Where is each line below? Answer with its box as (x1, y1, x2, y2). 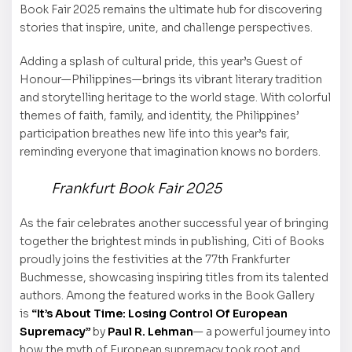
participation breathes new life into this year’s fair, (20, 126, 290, 141)
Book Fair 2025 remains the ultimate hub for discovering (20, 2, 322, 17)
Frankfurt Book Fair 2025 (51, 179, 222, 197)
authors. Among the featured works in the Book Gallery (20, 288, 314, 302)
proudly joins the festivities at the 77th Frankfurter (20, 251, 290, 266)
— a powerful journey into (193, 324, 331, 339)
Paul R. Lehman (108, 324, 193, 339)
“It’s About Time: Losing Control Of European (31, 306, 288, 321)
